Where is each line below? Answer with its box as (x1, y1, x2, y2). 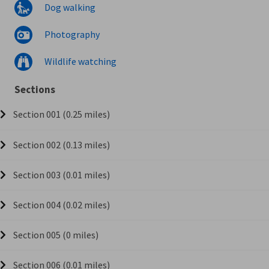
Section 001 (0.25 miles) (13, 108, 110, 120)
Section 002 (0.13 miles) (13, 139, 110, 151)
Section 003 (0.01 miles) (13, 169, 110, 181)
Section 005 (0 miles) (13, 229, 98, 241)
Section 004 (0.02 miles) (13, 199, 110, 211)
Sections (14, 83, 55, 96)
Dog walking (44, 1, 95, 13)
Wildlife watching (44, 55, 116, 67)
